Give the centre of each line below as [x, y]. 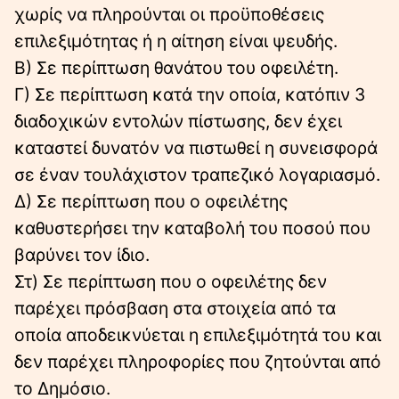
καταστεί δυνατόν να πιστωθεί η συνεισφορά [196, 147]
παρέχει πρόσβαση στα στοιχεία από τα [175, 308]
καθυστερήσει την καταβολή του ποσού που [192, 228]
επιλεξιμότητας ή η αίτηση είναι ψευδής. [176, 41]
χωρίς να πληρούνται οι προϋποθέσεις [169, 14]
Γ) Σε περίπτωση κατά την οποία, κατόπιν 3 [190, 94]
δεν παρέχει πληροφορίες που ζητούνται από [198, 361]
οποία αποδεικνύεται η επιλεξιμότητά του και [198, 334]
